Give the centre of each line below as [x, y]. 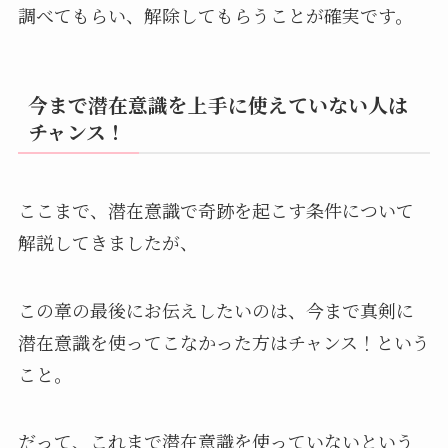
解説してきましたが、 [107, 241]
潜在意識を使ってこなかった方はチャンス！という [223, 341]
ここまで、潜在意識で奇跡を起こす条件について [215, 209]
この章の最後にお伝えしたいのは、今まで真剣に [215, 309]
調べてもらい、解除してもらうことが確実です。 [215, 15]
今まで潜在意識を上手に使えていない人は [217, 104]
